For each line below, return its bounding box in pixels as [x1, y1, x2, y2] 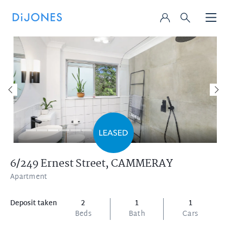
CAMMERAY [111, 155, 173, 172]
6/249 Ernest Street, [10, 155, 111, 172]
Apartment [10, 171, 48, 183]
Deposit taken [10, 197, 57, 210]
